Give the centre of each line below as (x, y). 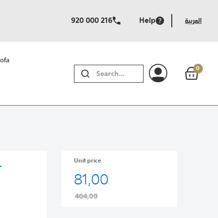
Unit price (88, 161)
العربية (193, 20)
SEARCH (100, 78)
